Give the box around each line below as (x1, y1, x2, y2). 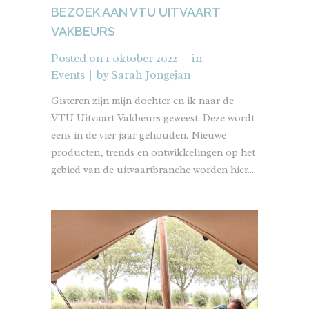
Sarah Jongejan (111, 68, 190, 82)
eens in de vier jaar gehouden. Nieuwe (51, 129, 226, 142)
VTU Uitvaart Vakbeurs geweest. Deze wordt (51, 112, 255, 125)
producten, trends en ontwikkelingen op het (51, 146, 255, 159)
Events (51, 68, 85, 82)
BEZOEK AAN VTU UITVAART (51, 5, 220, 19)
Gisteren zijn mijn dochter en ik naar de (51, 94, 234, 108)
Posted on (51, 51, 103, 66)
